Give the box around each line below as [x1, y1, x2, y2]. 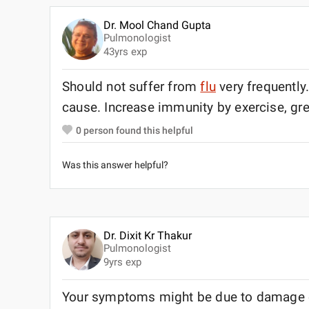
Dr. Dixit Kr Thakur [103, 229, 192, 242]
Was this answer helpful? [62, 159, 168, 170]
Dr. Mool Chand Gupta [103, 19, 211, 32]
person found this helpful [81, 124, 193, 136]
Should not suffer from [62, 79, 201, 94]
